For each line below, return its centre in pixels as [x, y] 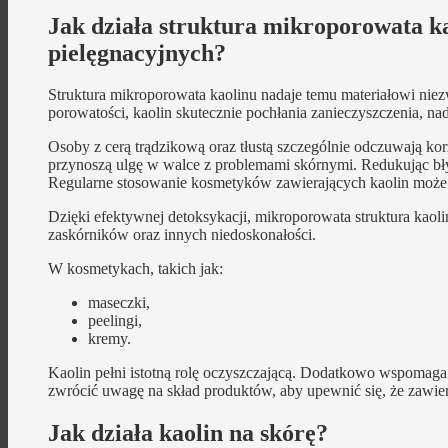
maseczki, [119, 303]
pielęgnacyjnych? [137, 52]
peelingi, [115, 321]
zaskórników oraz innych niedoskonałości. [182, 235]
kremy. [109, 339]
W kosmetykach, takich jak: [135, 269]
